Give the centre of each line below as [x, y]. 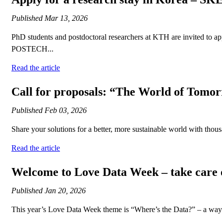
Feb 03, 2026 [66, 111]
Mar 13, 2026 [66, 18]
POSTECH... [32, 49]
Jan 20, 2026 [65, 191]
